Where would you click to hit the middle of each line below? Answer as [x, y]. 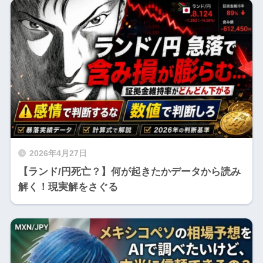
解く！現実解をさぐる [68, 187]
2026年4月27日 [58, 154]
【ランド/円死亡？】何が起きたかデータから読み [129, 172]
